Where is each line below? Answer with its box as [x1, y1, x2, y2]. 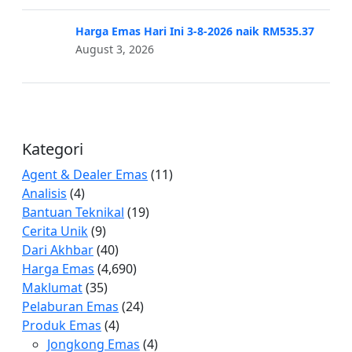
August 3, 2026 [75, 42, 154, 57]
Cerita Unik [22, 222, 88, 240]
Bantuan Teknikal [22, 203, 124, 222]
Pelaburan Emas [22, 298, 119, 316]
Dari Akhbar [22, 241, 93, 259]
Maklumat [22, 279, 82, 297]
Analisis [22, 185, 67, 203]
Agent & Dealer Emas [22, 166, 148, 184]
